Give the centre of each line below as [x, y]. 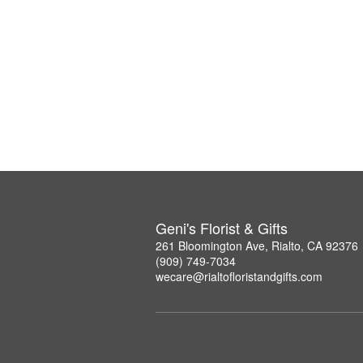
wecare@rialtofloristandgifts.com [239, 276]
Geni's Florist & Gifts [222, 228]
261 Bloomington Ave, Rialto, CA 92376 [257, 246]
